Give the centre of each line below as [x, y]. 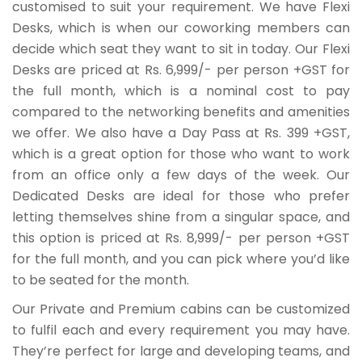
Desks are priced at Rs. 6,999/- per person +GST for [181, 70]
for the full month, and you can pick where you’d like [181, 259]
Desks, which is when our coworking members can [181, 28]
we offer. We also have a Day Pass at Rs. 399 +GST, [181, 133]
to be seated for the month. [101, 280]
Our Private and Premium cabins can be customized [181, 309]
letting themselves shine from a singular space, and [181, 217]
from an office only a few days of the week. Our [181, 175]
